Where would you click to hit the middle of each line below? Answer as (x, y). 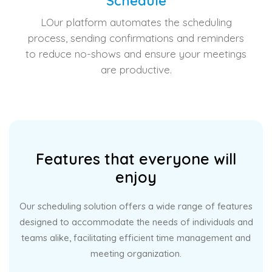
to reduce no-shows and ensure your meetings (136, 54)
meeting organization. (136, 254)
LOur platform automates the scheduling (136, 22)
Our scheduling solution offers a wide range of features (136, 206)
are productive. (136, 70)
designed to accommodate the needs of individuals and (136, 222)
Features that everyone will (136, 159)
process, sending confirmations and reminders (136, 38)
